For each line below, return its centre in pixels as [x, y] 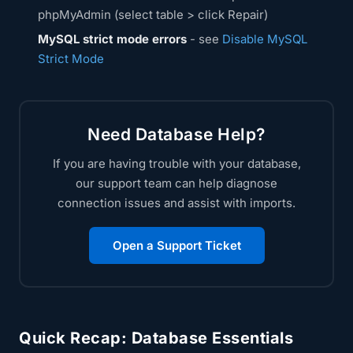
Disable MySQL [265, 39]
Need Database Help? [176, 134]
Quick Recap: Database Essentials [156, 338]
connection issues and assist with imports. [176, 203]
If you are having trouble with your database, [176, 163]
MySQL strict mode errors [112, 39]
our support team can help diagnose [176, 183]
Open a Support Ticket [176, 245]
